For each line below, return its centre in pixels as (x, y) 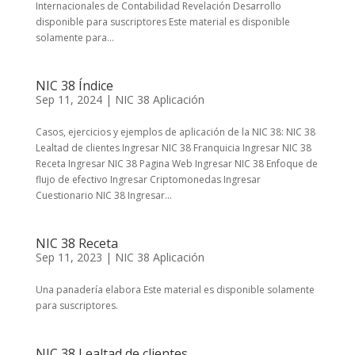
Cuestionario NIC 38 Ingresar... (103, 195)
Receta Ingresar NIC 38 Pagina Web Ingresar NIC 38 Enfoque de (176, 164)
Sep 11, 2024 (69, 99)
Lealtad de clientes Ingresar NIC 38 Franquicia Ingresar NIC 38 (173, 148)
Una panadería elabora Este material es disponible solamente (175, 290)
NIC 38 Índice (74, 86)
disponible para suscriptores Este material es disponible (162, 22)
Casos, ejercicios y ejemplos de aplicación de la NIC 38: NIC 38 (175, 132)
